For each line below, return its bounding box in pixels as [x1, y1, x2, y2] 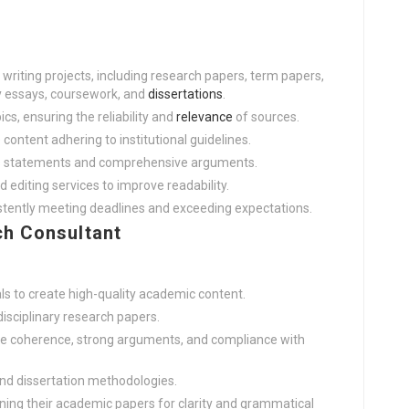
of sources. [233, 110, 299, 124]
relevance [176, 110, 233, 124]
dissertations [148, 87, 223, 101]
